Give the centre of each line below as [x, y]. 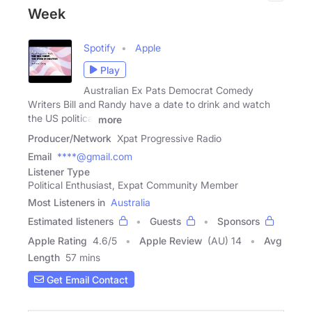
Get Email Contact [86, 279]
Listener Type [59, 172]
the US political [62, 118]
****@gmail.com [95, 157]
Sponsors [239, 221]
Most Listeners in [67, 203]
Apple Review [171, 241]
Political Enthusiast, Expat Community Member [133, 185]
